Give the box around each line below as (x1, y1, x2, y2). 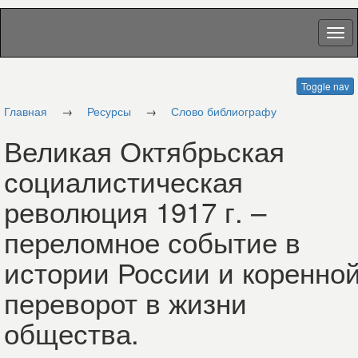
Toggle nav (301, 79, 349, 93)
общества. (4, 312, 139, 352)
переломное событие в (4, 221, 300, 261)
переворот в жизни (4, 282, 247, 322)
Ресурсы (87, 103, 131, 119)
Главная (4, 103, 47, 119)
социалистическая (4, 161, 243, 201)
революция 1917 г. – (4, 191, 266, 231)
